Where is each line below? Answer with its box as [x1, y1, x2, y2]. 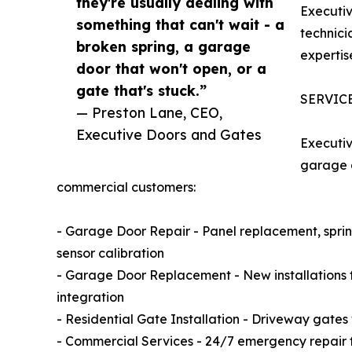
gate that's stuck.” [76, 81, 207, 99]
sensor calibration [57, 244, 164, 261]
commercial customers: [57, 178, 196, 195]
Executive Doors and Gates [76, 125, 262, 143]
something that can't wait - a [76, 15, 284, 33]
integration [57, 288, 124, 305]
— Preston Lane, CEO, [76, 103, 222, 121]
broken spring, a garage [76, 37, 251, 55]
